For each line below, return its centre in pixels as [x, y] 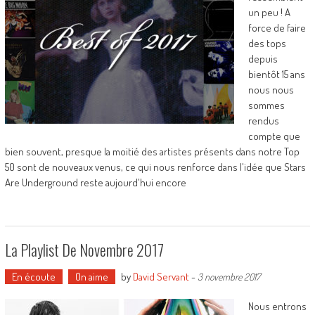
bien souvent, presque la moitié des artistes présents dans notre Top [152, 152]
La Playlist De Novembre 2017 [84, 250]
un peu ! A [269, 12]
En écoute [33, 277]
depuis [263, 59]
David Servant [161, 277]
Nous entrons [277, 306]
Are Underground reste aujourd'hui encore [95, 182]
